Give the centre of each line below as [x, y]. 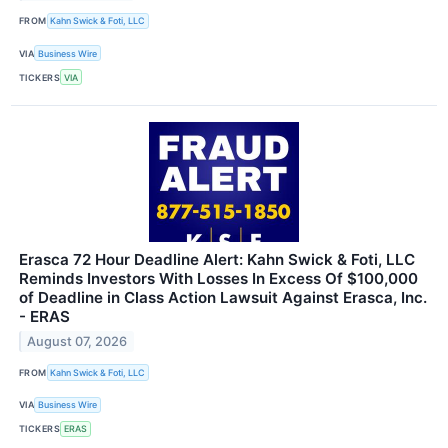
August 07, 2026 [77, 342]
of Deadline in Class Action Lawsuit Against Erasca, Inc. [223, 298]
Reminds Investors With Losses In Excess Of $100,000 [218, 279]
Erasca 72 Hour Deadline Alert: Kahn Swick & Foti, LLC [217, 260]
